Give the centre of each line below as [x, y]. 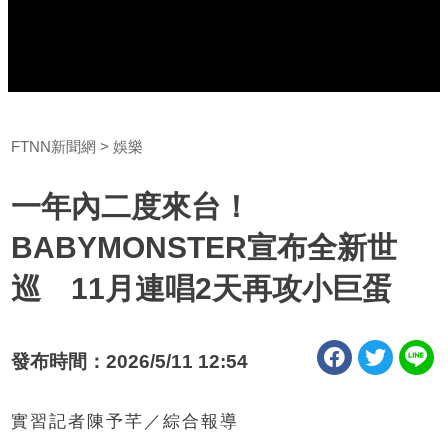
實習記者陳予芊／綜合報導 [125, 421]
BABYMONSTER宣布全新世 [204, 247]
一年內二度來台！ [131, 206]
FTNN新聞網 [54, 146]
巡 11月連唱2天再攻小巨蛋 [202, 288]
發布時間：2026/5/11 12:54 [130, 361]
